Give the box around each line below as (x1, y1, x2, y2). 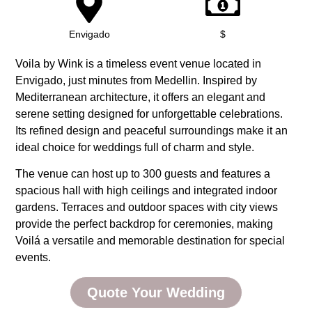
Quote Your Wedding (87, 284, 225, 300)
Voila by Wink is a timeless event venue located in (15, 58, 262, 70)
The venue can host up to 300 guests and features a (15, 168, 271, 180)
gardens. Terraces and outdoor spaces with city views (15, 201, 279, 214)
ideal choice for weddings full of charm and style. (15, 141, 255, 154)
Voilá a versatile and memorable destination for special (15, 235, 286, 247)
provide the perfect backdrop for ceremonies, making (15, 218, 274, 231)
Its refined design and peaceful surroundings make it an (15, 125, 288, 137)
